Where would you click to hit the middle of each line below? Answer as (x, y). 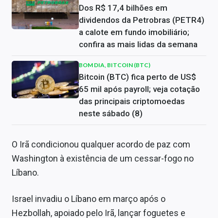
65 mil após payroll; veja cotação (139, 89)
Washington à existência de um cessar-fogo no (103, 158)
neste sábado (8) (111, 113)
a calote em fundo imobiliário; (134, 32)
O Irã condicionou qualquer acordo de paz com (101, 144)
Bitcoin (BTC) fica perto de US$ (137, 77)
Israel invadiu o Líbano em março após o (89, 199)
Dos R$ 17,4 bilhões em (123, 8)
